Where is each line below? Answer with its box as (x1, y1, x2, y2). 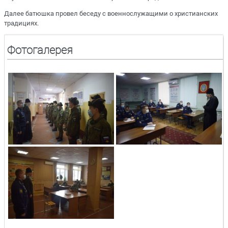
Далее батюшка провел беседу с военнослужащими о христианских (4, 9, 218, 17)
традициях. (4, 19, 39, 27)
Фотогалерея (7, 44, 73, 57)
